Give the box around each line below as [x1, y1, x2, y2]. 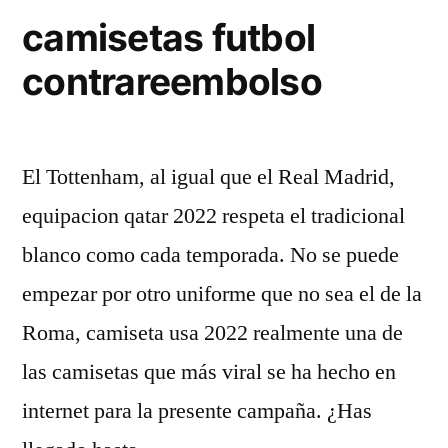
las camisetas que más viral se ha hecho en [22, 358, 396, 386]
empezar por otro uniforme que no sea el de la [22, 280, 422, 308]
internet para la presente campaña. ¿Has [22, 397, 372, 425]
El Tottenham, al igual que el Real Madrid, [22, 163, 395, 191]
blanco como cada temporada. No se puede [22, 241, 399, 269]
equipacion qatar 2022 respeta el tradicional [22, 202, 405, 230]
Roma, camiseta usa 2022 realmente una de [22, 319, 403, 347]
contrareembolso [22, 59, 322, 104]
